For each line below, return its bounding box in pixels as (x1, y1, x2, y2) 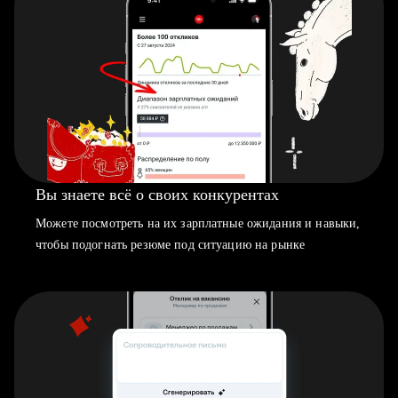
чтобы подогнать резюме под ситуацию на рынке (36, 238, 306, 251)
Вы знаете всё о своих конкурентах (36, 186, 279, 203)
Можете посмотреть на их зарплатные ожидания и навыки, (36, 217, 361, 230)
